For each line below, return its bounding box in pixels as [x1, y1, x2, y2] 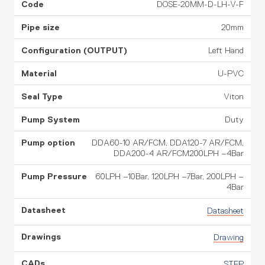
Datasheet [207, 206, 244, 215]
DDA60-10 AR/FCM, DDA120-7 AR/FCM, [92, 138, 244, 147]
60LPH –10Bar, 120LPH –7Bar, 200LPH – [95, 172, 244, 181]
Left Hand [208, 46, 244, 55]
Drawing [214, 232, 244, 242]
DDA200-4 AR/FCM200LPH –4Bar [114, 148, 244, 158]
